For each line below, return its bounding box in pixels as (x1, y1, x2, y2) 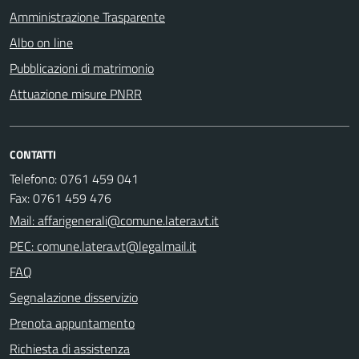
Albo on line (10, 33, 73, 53)
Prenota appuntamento (10, 313, 135, 333)
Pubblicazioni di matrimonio (10, 58, 154, 79)
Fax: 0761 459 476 (10, 188, 111, 208)
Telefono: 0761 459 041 (10, 169, 139, 189)
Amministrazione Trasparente (10, 7, 165, 27)
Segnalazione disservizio (10, 288, 138, 308)
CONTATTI (10, 146, 56, 163)
